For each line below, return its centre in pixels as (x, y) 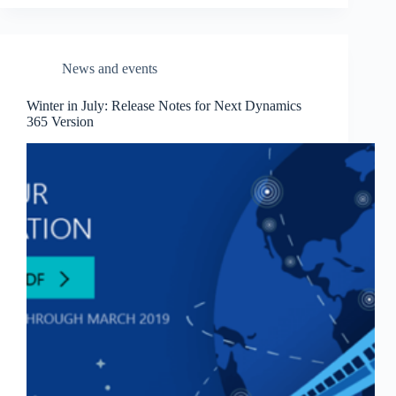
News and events (110, 69)
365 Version (60, 122)
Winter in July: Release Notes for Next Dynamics (164, 106)
